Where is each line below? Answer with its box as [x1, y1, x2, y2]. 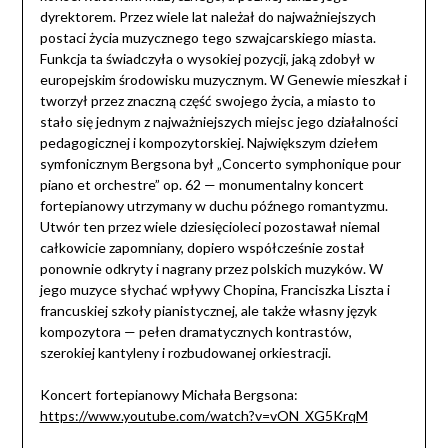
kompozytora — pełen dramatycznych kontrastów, [39, 323, 352, 341]
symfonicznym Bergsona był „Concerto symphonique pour [39, 155, 401, 173]
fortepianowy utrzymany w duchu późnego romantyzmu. [39, 197, 388, 215]
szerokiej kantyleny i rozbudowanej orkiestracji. [39, 344, 331, 362]
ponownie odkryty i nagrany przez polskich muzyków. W [39, 260, 383, 278]
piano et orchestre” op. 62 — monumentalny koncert [39, 176, 364, 194]
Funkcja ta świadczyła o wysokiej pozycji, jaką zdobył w [39, 50, 375, 68]
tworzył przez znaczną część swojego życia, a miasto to [39, 92, 376, 110]
